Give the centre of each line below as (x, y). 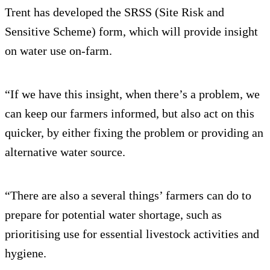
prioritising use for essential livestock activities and (132, 234)
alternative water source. (65, 152)
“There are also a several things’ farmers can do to (128, 196)
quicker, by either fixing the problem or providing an (134, 133)
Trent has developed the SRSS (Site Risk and (115, 12)
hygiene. (26, 253)
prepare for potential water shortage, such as (113, 215)
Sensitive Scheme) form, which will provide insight (131, 32)
